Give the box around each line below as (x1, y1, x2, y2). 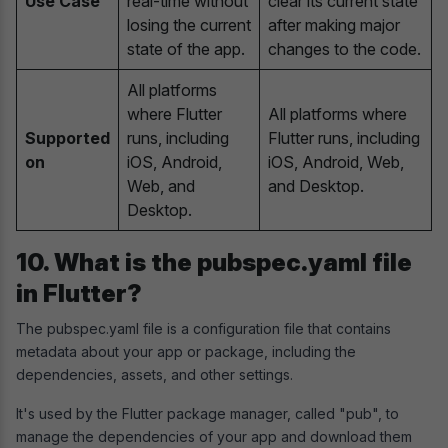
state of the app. (127, 38, 245, 59)
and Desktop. (268, 175, 364, 196)
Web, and (127, 175, 195, 196)
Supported (25, 127, 110, 148)
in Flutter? (16, 278, 142, 308)
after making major (268, 14, 400, 35)
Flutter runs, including (268, 127, 420, 148)
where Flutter (127, 103, 222, 124)
